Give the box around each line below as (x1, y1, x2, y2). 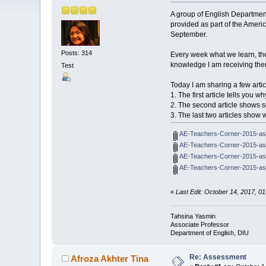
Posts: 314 (61, 49, 93, 56)
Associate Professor (170, 221, 229, 229)
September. (170, 30, 207, 39)
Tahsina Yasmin (170, 213, 216, 220)
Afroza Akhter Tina (70, 254, 148, 264)
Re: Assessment (189, 253, 247, 262)
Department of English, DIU (170, 229, 249, 237)
